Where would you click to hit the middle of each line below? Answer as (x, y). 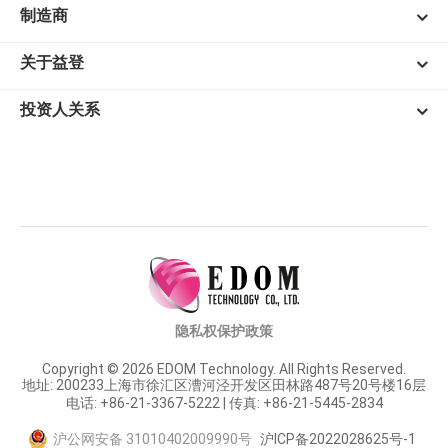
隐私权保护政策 (224, 331)
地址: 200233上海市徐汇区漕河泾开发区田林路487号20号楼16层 (224, 385)
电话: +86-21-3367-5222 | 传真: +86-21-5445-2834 (224, 403)
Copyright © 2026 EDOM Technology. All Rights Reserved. (224, 369)
